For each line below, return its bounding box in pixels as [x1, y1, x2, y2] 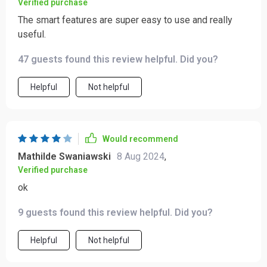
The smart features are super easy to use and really [18, 14, 232, 26]
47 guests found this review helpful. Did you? [18, 54, 218, 65]
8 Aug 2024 [117, 151, 164, 162]
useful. [18, 29, 46, 40]
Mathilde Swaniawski [18, 151, 111, 162]
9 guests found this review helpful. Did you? [18, 207, 213, 218]
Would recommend [103, 134, 178, 144]
